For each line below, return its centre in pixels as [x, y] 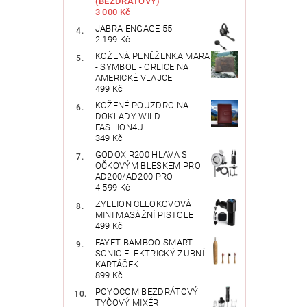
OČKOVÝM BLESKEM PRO [148, 166]
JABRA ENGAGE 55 [134, 29]
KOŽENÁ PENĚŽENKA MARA [152, 56]
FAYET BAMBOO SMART [144, 243]
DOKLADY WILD [128, 116]
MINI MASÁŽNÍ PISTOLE [144, 215]
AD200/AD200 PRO [134, 177]
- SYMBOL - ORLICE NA [142, 67]
